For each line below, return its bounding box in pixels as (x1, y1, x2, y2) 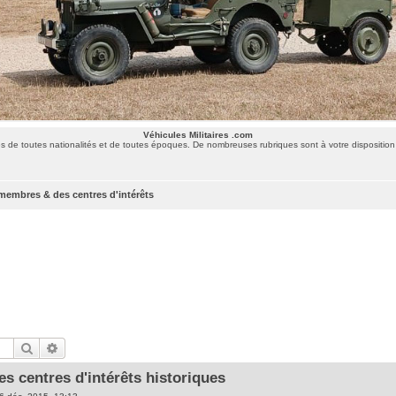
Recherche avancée (59, 339, 163, 355)
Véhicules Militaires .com (143, 129, 253, 140)
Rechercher (34, 339, 95, 355)
